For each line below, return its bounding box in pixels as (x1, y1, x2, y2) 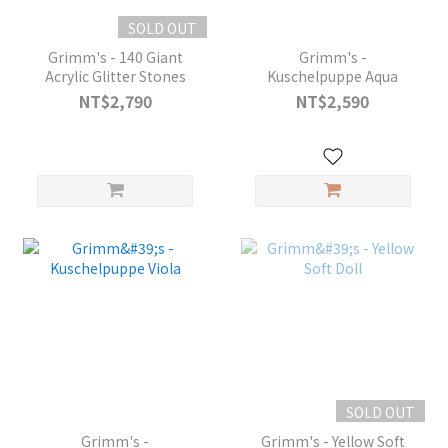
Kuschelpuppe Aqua (267, 66, 399, 87)
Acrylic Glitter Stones (44, 66, 186, 87)
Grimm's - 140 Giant (47, 47, 183, 68)
